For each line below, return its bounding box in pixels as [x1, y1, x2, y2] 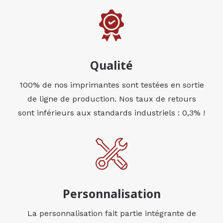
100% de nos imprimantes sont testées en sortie [19, 80, 204, 90]
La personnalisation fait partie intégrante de [27, 209, 196, 218]
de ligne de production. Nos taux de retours [27, 94, 196, 104]
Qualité [90, 57, 133, 73]
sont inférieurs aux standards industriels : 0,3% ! [18, 108, 205, 117]
